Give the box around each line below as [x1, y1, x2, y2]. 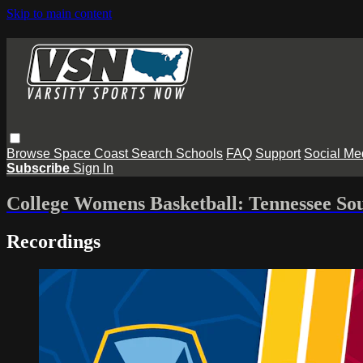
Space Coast [53, 146, 131, 160]
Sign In [73, 160, 113, 175]
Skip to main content [6, 6, 112, 20]
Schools [176, 146, 223, 160]
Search [131, 146, 176, 160]
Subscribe [6, 160, 73, 175]
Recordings [6, 230, 100, 252]
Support [255, 146, 301, 160]
